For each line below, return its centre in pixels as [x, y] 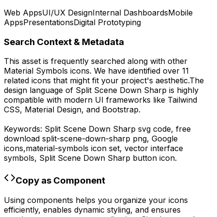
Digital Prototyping [107, 22]
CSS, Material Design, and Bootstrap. [72, 110]
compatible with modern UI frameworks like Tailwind [101, 100]
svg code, [156, 129]
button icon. [154, 158]
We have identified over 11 [140, 71]
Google [165, 139]
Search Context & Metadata [64, 42]
